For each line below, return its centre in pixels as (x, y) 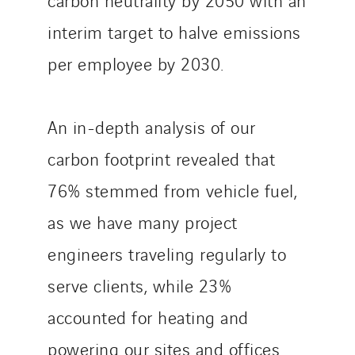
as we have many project (143, 221)
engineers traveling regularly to (167, 253)
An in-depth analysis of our (152, 126)
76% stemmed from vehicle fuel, (172, 190)
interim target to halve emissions (174, 31)
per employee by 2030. (136, 63)
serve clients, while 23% (139, 285)
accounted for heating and (148, 317)
